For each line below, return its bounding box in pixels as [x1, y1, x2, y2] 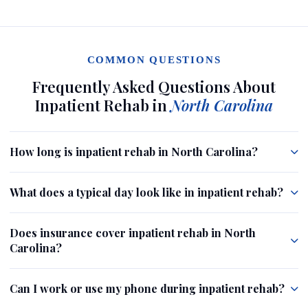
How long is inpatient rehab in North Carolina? [10, 144, 258, 159]
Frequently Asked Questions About [32, 76, 276, 97]
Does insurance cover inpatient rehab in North [10, 225, 256, 240]
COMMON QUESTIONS [87, 54, 221, 65]
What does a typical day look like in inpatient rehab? [10, 185, 283, 199]
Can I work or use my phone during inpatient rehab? [10, 281, 285, 296]
